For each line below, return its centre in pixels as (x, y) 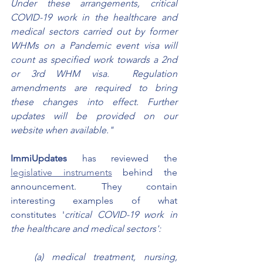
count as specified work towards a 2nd (94, 59)
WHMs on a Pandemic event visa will (94, 45)
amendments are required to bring (94, 87)
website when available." (62, 130)
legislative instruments (61, 172)
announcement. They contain (94, 186)
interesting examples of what (94, 200)
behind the (145, 172)
